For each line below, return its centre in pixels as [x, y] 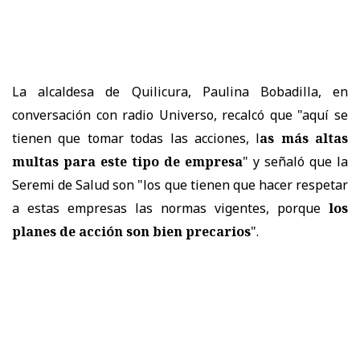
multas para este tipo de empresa [127, 161]
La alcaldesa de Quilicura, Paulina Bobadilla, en [180, 91]
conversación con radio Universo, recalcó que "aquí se [180, 115]
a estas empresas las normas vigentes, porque [170, 208]
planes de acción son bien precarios [131, 231]
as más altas [304, 138]
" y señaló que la [295, 161]
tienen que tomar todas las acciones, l [136, 138]
